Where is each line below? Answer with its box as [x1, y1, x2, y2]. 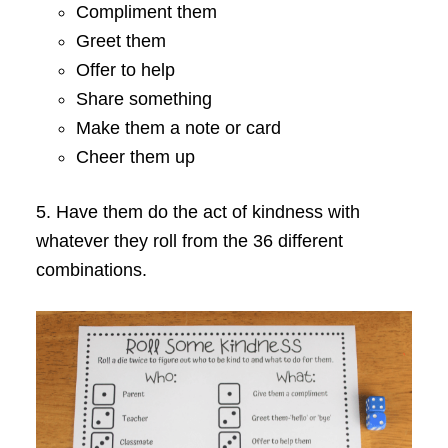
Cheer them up [75, 147, 195, 168]
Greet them [75, 31, 166, 52]
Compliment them [75, 2, 217, 23]
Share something [75, 89, 212, 110]
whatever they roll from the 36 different [35, 231, 343, 252]
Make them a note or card [75, 118, 281, 139]
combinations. [35, 260, 147, 281]
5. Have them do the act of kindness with [35, 202, 360, 223]
